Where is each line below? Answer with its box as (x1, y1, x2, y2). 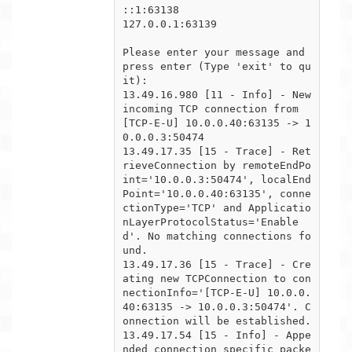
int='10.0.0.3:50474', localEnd (123, 173, 311, 185)
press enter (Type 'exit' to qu (123, 60, 311, 72)
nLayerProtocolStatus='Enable (123, 215, 299, 228)
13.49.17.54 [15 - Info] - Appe (123, 328, 311, 341)
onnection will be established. (123, 314, 311, 327)
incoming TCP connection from (123, 102, 299, 115)
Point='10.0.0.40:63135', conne (123, 187, 311, 200)
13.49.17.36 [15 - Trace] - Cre (123, 258, 311, 270)
